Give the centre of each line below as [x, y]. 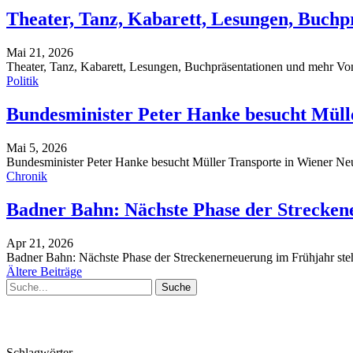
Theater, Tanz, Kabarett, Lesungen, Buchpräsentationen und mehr [171, 67]
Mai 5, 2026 [37, 148]
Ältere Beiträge [44, 271]
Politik [22, 81]
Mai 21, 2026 [40, 53]
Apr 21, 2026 [40, 243]
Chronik [27, 176]
